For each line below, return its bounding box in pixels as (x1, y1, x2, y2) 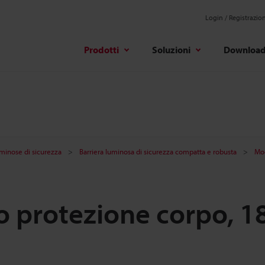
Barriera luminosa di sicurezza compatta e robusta (79, 147, 237, 156)
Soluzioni (152, 43, 190, 56)
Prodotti (84, 43, 119, 56)
